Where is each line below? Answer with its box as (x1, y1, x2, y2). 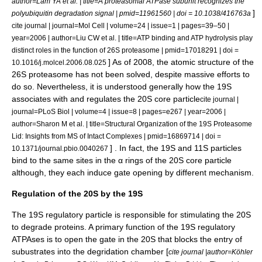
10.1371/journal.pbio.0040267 (12, 144, 110, 152)
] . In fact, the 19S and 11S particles (110, 143, 242, 153)
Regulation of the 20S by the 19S (12, 189, 143, 198)
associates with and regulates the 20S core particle (12, 94, 200, 104)
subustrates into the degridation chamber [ (12, 247, 168, 256)
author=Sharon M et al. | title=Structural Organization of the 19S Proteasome (12, 120, 252, 127)
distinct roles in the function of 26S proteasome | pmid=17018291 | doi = (12, 46, 239, 54)
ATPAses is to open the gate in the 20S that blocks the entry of (12, 235, 242, 244)
